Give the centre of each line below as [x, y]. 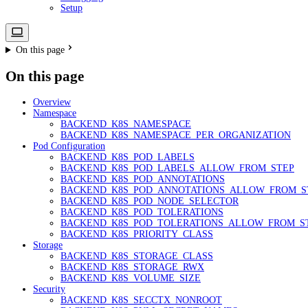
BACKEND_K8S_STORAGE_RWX [132, 267]
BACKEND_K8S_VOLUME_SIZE [131, 278]
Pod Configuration [69, 146]
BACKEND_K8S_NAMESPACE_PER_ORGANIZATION [176, 135]
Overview [52, 102]
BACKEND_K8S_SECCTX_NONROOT [141, 300]
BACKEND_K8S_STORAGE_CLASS [137, 256]
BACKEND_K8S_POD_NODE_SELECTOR [150, 201]
